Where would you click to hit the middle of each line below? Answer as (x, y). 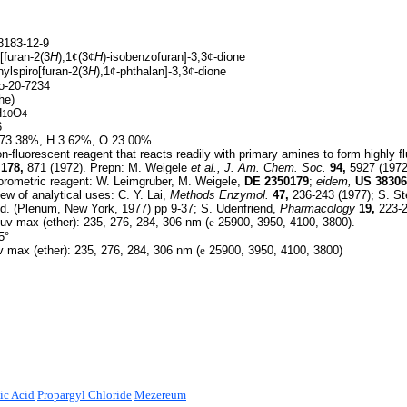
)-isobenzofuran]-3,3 (155, 57)
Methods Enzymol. (219, 195)
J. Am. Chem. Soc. (275, 168)
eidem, (334, 181)
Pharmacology (318, 208)
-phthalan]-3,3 (152, 71)
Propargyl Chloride (84, 395)
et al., (206, 168)
